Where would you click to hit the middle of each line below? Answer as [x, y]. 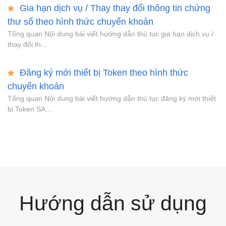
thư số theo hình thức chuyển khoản [80, 22]
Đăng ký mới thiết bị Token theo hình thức [103, 73]
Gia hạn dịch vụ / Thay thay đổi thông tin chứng [114, 8]
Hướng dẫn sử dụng [113, 204]
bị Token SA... [30, 109]
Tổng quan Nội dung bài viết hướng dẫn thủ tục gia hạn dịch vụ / [110, 34]
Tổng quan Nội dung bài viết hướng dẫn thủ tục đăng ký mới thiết [112, 99]
